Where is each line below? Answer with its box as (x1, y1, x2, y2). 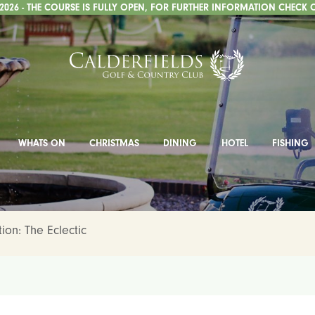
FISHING (271, 137, 309, 149)
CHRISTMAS (89, 137, 140, 149)
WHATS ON (18, 137, 66, 149)
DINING (163, 137, 198, 149)
